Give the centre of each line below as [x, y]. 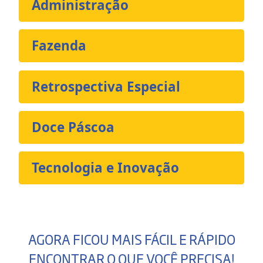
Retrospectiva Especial [106, 86]
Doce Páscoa [73, 127]
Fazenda [59, 46]
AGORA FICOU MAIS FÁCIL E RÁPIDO [131, 239]
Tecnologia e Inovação [106, 168]
